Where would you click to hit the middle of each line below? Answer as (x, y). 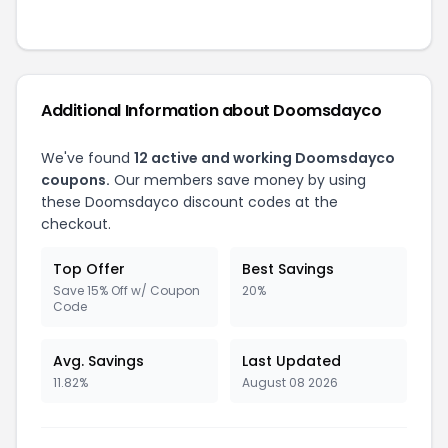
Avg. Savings (98, 361)
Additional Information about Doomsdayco (211, 110)
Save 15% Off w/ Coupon (126, 290)
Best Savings (288, 269)
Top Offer (89, 269)
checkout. (76, 224)
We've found (87, 158)
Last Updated (291, 361)
